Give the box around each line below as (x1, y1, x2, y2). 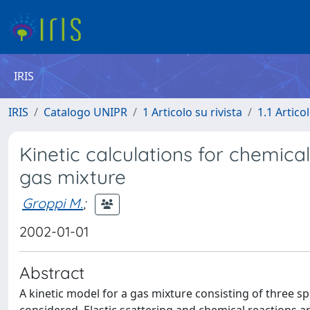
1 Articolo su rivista (143, 104, 242, 120)
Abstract (19, 262, 84, 283)
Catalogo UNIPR (44, 104, 127, 120)
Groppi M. (22, 194, 83, 212)
